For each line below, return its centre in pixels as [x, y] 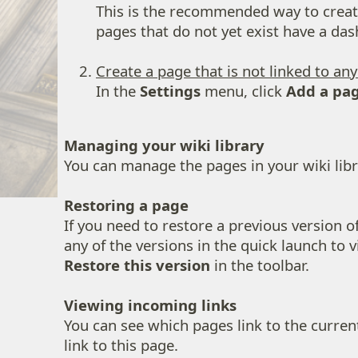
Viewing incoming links [150, 305]
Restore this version [137, 265]
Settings [170, 90]
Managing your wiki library [164, 145]
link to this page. [121, 345]
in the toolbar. [260, 265]
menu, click [243, 90]
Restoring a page [126, 205]
